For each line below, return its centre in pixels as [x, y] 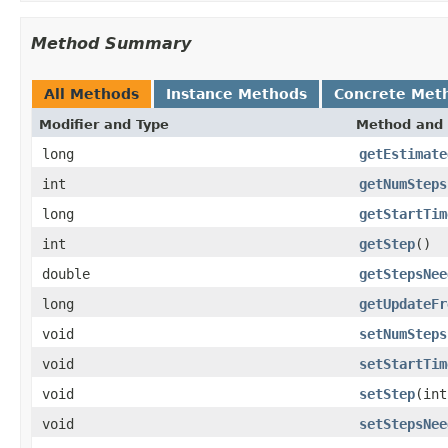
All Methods [91, 93]
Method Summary [111, 43]
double [66, 273]
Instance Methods [236, 93]
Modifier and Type [104, 124]
